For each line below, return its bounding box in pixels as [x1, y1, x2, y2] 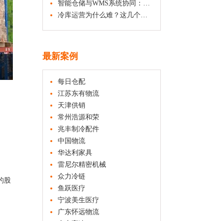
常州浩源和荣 [58, 113, 99, 121]
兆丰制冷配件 [58, 125, 99, 133]
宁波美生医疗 [58, 196, 99, 204]
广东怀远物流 [58, 208, 99, 216]
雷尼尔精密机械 [58, 161, 106, 168]
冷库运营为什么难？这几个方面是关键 [58, 11, 141, 19]
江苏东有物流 [58, 90, 99, 97]
